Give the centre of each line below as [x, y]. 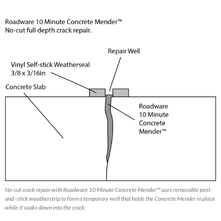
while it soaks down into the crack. [46, 208]
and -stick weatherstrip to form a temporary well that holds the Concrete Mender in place [110, 199]
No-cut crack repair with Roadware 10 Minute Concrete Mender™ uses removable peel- [109, 190]
